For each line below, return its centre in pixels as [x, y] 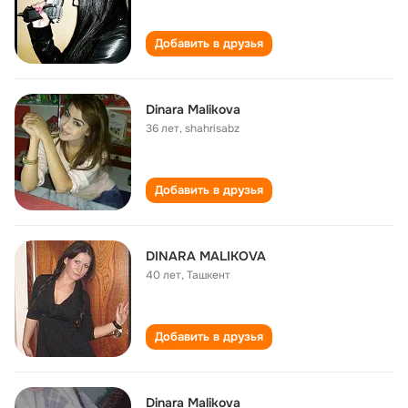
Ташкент [209, 275]
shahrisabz [212, 128]
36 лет [163, 128]
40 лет [163, 275]
